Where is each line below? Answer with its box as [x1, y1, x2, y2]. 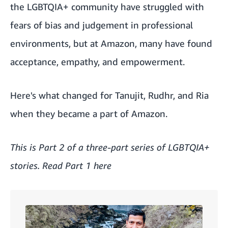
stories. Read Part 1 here [10, 160, 111, 171]
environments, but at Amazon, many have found [10, 38, 212, 49]
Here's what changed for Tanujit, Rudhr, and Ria [10, 90, 209, 101]
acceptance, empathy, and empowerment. [10, 56, 185, 67]
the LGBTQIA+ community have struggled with [10, 1, 204, 12]
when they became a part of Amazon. [10, 108, 167, 119]
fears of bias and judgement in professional [10, 19, 193, 31]
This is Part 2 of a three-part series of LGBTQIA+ [10, 141, 210, 153]
